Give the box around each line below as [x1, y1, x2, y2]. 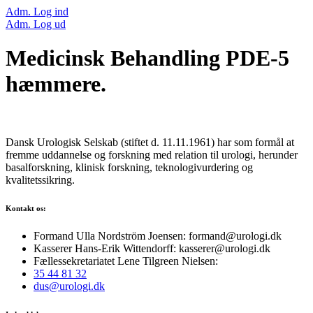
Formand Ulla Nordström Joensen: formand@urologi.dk [34, 229, 282, 242]
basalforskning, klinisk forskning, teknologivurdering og [6, 161, 253, 173]
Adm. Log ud [6, 18, 66, 30]
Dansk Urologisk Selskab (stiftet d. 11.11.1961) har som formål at [6, 136, 294, 148]
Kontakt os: [6, 203, 46, 212]
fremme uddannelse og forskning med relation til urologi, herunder [6, 148, 298, 161]
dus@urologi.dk [34, 279, 105, 292]
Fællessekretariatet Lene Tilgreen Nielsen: [34, 254, 218, 267]
